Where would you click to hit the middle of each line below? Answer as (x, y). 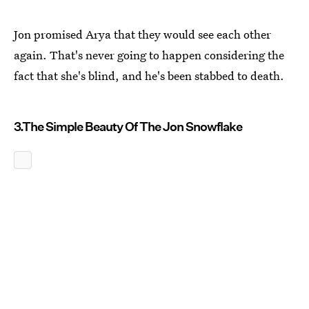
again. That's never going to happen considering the (149, 54)
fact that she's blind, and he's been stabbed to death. (149, 75)
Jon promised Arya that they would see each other (142, 34)
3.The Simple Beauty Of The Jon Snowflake (128, 126)
